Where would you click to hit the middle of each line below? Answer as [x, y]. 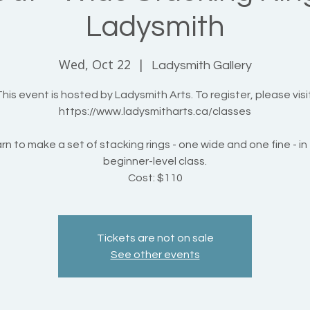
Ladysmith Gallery [201, 66]
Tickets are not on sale [155, 238]
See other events [155, 255]
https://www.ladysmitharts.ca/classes [155, 112]
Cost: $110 [155, 178]
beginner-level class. [155, 162]
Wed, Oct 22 [94, 65]
